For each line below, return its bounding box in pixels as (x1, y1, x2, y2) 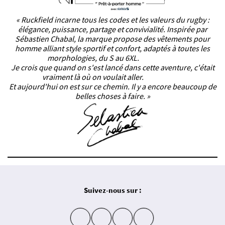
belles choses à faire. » (75, 90, 150, 101)
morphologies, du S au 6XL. (47, 52, 145, 63)
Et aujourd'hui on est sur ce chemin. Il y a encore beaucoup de (9, 81, 216, 91)
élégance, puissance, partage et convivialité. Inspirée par (18, 24, 207, 34)
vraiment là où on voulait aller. (42, 71, 150, 82)
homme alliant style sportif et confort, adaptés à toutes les (15, 43, 210, 53)
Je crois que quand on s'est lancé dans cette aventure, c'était (11, 62, 214, 72)
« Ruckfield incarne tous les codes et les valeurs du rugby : (16, 14, 209, 25)
